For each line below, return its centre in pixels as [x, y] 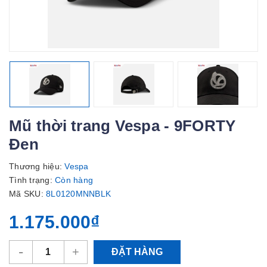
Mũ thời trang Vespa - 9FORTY [122, 126]
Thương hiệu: [35, 166]
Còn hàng [74, 180]
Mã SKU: [26, 194]
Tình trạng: [32, 180]
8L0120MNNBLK [78, 194]
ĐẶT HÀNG [137, 252]
